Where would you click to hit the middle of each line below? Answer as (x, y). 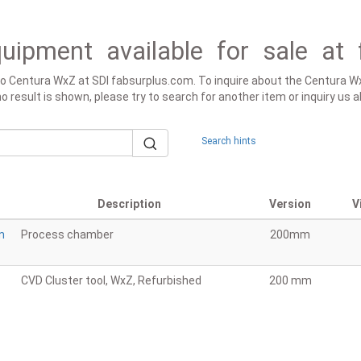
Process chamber (67, 234)
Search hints (229, 141)
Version (290, 204)
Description (129, 204)
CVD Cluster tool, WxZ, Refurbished (111, 280)
